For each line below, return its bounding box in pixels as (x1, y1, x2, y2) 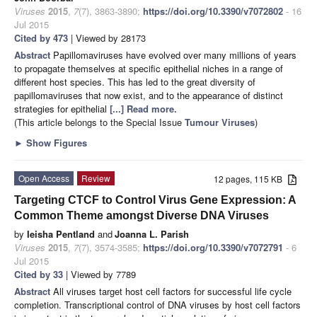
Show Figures (23, 135, 87, 149)
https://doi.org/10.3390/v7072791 (143, 240, 283, 254)
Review (81, 171, 110, 184)
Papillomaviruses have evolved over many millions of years (53, 47, 296, 62)
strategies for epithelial (14, 101, 110, 115)
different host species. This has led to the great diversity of (14, 74, 255, 88)
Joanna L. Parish (115, 226, 189, 241)
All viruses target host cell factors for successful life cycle (53, 284, 292, 298)
